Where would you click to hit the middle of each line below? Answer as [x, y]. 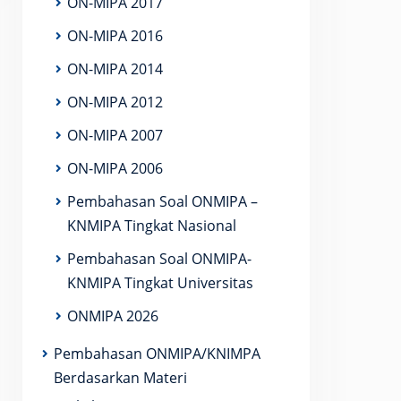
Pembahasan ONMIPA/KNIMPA [157, 354]
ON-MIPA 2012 [115, 102]
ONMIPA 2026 [113, 316]
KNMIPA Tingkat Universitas [160, 283]
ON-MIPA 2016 [115, 36]
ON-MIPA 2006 [115, 168]
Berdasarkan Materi [120, 378]
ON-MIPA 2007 [115, 135]
